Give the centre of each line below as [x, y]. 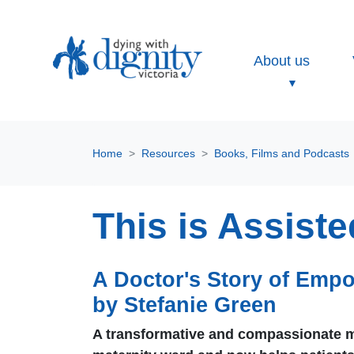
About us [282, 61]
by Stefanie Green [185, 305]
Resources [168, 153]
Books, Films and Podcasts [282, 153]
